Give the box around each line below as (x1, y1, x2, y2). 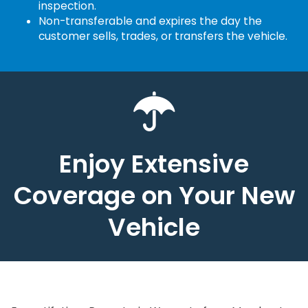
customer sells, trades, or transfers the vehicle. (38, 29, 287, 44)
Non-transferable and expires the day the (38, 14, 262, 29)
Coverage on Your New (13, 178, 295, 214)
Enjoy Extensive (59, 146, 249, 182)
